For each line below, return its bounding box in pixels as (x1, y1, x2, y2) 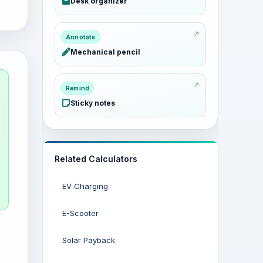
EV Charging (62, 181, 108, 191)
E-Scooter (62, 208, 99, 218)
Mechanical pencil (70, 48, 140, 56)
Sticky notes (70, 99, 115, 107)
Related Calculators (55, 154, 137, 164)
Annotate (66, 33, 96, 41)
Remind (66, 85, 90, 92)
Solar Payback (62, 235, 115, 245)
